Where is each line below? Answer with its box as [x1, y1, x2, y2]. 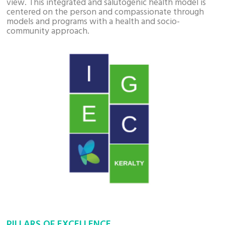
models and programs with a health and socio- [7, 15, 180, 29]
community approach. [7, 24, 90, 39]
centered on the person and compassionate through [7, 5, 204, 20]
